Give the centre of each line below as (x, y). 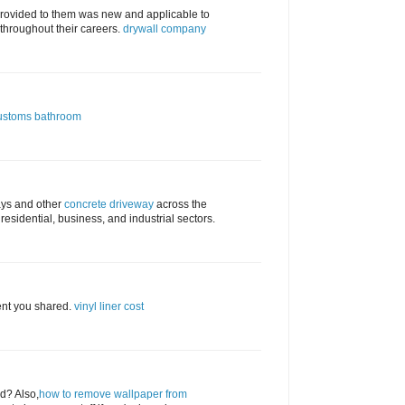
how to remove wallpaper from (113, 395)
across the (180, 205)
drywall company (165, 29)
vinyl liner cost (109, 307)
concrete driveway (109, 205)
